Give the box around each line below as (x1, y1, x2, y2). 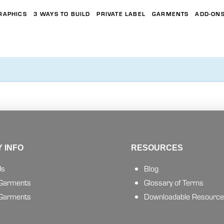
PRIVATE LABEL (96, 9, 146, 17)
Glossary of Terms (143, 177, 203, 188)
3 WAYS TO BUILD (33, 9, 90, 17)
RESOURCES (130, 143, 183, 152)
